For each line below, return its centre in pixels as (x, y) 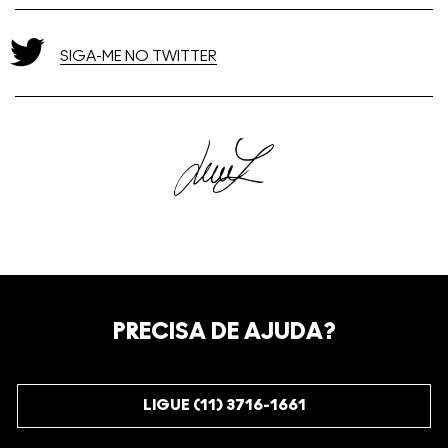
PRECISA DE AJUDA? (224, 332)
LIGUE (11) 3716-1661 (224, 405)
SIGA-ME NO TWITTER (138, 56)
